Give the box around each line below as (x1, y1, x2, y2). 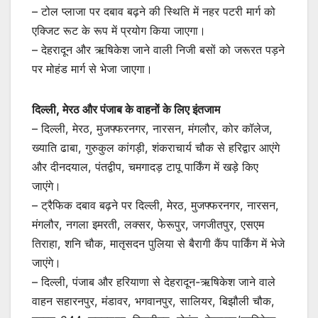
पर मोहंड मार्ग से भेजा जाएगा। (32, 61, 153, 76)
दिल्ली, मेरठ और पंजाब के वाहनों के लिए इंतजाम (32, 102, 220, 116)
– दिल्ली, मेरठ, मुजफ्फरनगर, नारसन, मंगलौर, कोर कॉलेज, (32, 121, 273, 136)
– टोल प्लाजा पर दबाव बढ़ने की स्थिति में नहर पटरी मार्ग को (32, 4, 275, 18)
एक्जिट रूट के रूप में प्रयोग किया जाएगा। (32, 23, 206, 38)
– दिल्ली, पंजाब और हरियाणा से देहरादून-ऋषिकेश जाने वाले (32, 274, 275, 289)
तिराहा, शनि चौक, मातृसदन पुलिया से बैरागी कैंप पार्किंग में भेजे (32, 236, 285, 251)
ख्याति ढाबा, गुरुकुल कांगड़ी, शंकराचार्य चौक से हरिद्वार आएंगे (32, 140, 280, 155)
